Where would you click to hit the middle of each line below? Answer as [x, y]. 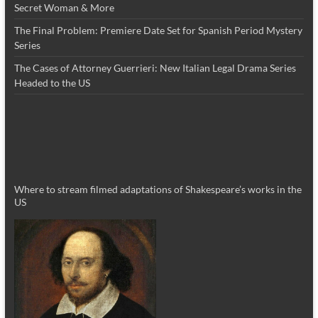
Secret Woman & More [64, 8]
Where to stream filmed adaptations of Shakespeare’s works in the [158, 190]
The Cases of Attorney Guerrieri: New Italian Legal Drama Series [155, 68]
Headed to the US [52, 83]
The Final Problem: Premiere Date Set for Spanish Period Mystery [158, 31]
